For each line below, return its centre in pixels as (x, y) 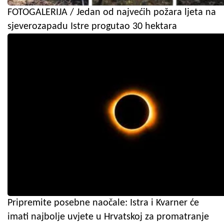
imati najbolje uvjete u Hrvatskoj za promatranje (108, 217)
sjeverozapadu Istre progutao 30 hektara (92, 26)
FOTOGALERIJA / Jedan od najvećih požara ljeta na (112, 12)
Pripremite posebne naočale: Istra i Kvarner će (103, 203)
